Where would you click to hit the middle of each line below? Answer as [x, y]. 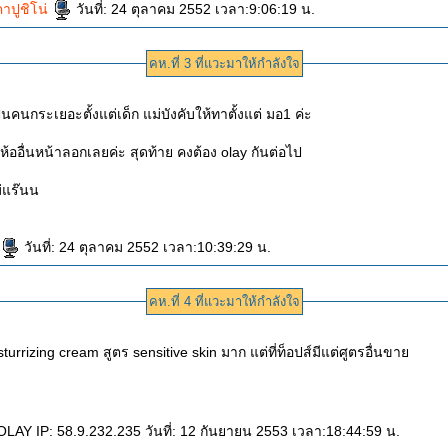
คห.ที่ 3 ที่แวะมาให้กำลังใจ [224, 63]
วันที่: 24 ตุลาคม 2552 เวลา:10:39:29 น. [147, 247]
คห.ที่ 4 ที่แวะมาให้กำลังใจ [224, 301]
